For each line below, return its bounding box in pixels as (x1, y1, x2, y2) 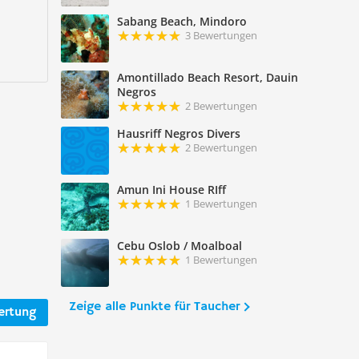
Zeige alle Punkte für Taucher (68, 299, 240, 316)
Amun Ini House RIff (116, 182, 226, 198)
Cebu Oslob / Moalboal (116, 238, 242, 254)
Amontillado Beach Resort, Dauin (116, 70, 298, 86)
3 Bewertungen (184, 28, 257, 43)
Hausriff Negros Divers (116, 126, 240, 142)
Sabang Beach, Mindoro (116, 14, 247, 30)
